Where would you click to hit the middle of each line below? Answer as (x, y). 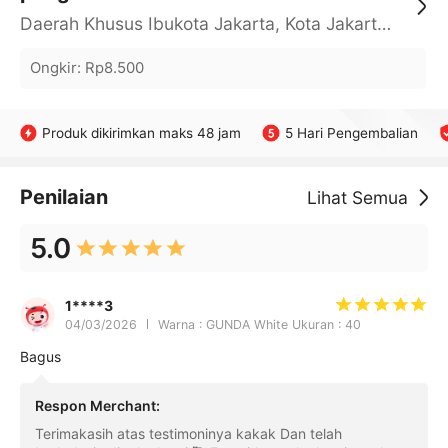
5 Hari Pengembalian (351, 132)
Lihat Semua (358, 198)
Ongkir (53, 67)
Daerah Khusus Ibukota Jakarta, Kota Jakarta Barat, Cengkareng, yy (383, 23)
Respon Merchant (95, 406)
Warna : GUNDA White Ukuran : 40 (259, 324)
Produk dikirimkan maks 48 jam (142, 132)
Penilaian (63, 197)
